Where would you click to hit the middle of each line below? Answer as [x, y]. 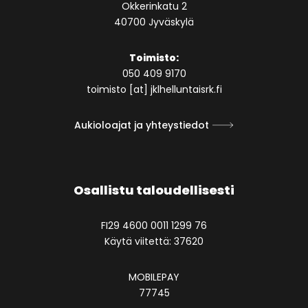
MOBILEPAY [154, 277]
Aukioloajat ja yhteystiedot [141, 125]
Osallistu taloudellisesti [154, 190]
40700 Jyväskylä [154, 22]
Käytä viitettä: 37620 [154, 241]
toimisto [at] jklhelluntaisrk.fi [154, 89]
